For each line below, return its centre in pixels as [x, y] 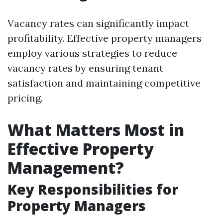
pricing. [25, 98]
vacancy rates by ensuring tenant [85, 68]
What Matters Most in [96, 130]
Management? [66, 167]
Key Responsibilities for [93, 189]
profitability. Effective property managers [105, 38]
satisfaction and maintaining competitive [104, 83]
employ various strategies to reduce [92, 53]
